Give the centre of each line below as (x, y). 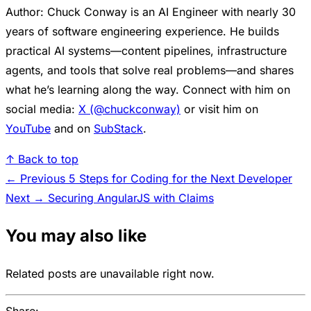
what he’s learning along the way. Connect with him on (148, 89)
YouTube (28, 128)
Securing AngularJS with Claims (131, 197)
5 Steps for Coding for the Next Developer (180, 178)
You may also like (76, 235)
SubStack (118, 128)
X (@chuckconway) (129, 109)
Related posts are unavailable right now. (110, 274)
